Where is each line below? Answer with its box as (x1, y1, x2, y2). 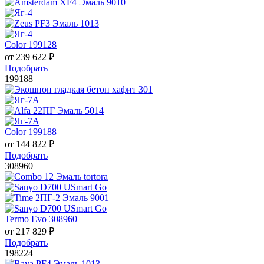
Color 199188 (5, 127, 57, 137)
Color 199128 (5, 39, 57, 50)
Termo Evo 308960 (5, 214, 77, 225)
